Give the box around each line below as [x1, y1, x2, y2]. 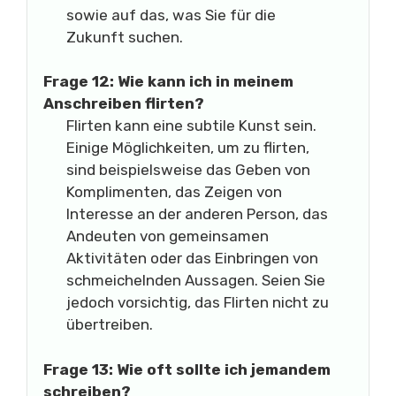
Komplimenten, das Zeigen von [65, 183, 282, 201]
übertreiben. [65, 316, 153, 333]
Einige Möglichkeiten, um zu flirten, [65, 139, 309, 156]
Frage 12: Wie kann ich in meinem [43, 72, 293, 90]
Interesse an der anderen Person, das [65, 205, 328, 223]
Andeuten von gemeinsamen [65, 227, 269, 245]
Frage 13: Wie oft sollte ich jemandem [43, 360, 331, 378]
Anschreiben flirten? [43, 95, 204, 112]
